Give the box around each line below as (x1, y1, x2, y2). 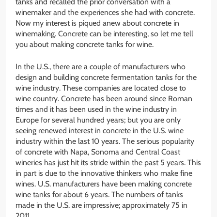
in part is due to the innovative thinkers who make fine (15, 169, 192, 178)
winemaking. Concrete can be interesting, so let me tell (15, 29, 193, 39)
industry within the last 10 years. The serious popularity (15, 137, 194, 146)
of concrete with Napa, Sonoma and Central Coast (15, 147, 180, 157)
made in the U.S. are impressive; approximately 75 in (15, 201, 187, 210)
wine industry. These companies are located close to (15, 83, 186, 93)
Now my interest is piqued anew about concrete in (15, 18, 179, 28)
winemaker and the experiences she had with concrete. (15, 8, 195, 17)
